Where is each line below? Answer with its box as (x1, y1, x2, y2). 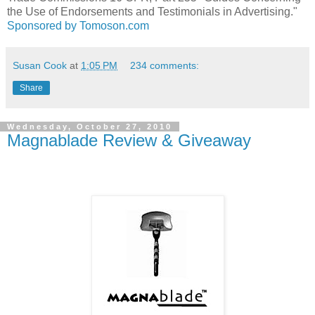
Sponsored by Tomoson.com (7, 20, 149, 32)
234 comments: (130, 60, 200, 72)
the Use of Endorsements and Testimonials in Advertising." (7, 6, 297, 18)
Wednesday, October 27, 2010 (7, 122, 172, 131)
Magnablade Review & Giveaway (7, 131, 251, 150)
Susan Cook (13, 60, 67, 72)
